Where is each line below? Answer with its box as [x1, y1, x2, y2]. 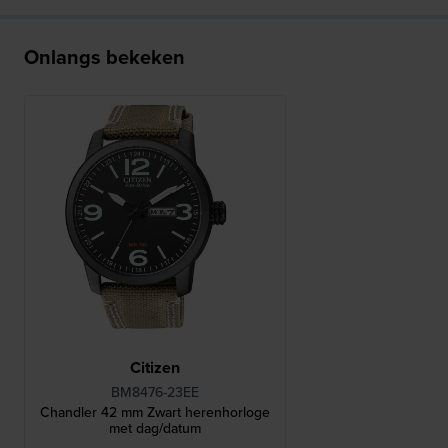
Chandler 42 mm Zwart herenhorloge [39, 402, 270, 423]
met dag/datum [108, 418, 201, 439]
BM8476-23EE [110, 382, 199, 403]
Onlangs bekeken [24, 42, 185, 72]
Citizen [129, 356, 180, 380]
